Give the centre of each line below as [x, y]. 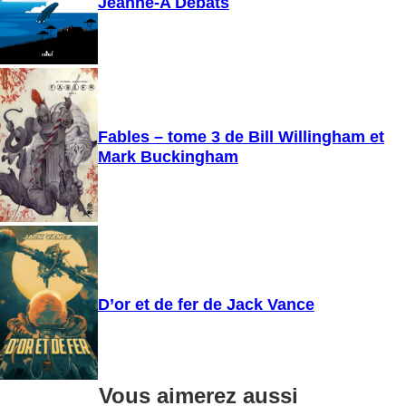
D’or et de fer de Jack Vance [206, 304]
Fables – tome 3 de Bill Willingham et [241, 137]
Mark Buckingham [168, 157]
